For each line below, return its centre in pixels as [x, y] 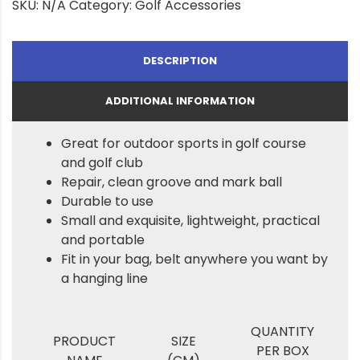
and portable [103, 239]
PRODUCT [84, 341]
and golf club [102, 162]
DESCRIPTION [180, 60]
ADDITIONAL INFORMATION [180, 100]
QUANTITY [282, 331]
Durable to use [107, 201]
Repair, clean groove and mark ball [172, 182]
